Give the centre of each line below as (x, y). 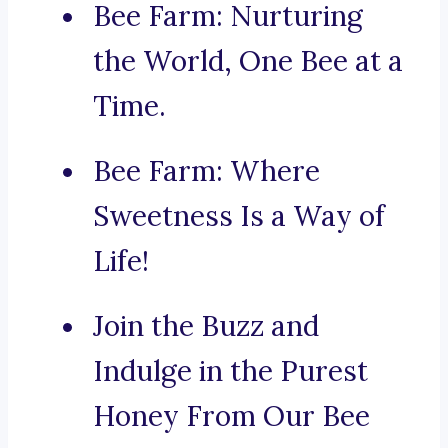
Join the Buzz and (206, 326)
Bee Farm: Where (206, 171)
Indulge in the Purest (230, 371)
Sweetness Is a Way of (239, 216)
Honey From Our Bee (231, 416)
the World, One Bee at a (248, 61)
